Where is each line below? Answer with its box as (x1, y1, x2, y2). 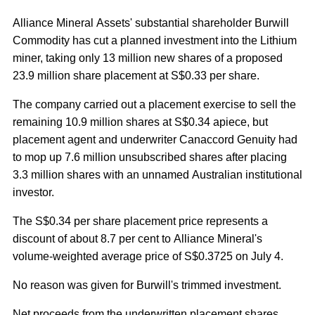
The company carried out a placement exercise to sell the (13, 98, 296, 110)
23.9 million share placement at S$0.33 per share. (13, 70, 259, 82)
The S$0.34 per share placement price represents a (13, 215, 268, 227)
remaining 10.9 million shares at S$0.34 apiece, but (13, 116, 268, 128)
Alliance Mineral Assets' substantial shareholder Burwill (13, 17, 289, 29)
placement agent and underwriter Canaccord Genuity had (13, 134, 297, 146)
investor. (13, 186, 54, 198)
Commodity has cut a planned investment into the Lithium (13, 34, 297, 46)
